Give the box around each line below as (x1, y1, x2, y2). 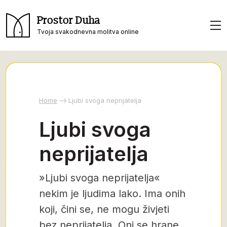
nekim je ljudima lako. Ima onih (39, 187, 185, 200)
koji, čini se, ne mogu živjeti (39, 203, 169, 215)
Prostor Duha (37, 14, 100, 27)
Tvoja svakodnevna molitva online (37, 27, 139, 35)
